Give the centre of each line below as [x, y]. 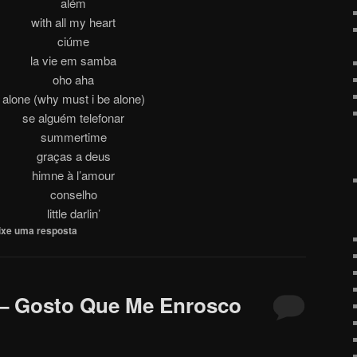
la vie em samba [73, 60]
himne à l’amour [73, 175]
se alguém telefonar [73, 117]
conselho [73, 194]
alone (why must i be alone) [73, 98]
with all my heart [73, 22]
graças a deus [73, 155]
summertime [73, 136]
